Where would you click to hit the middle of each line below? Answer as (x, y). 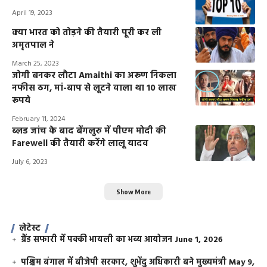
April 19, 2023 (32, 13)
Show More (133, 191)
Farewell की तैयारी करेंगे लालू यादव (80, 144)
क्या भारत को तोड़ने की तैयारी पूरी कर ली (87, 33)
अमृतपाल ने (33, 46)
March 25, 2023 (35, 64)
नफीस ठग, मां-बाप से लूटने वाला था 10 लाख (94, 89)
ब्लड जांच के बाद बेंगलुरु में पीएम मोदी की (89, 131)
